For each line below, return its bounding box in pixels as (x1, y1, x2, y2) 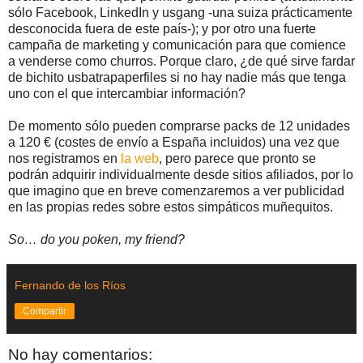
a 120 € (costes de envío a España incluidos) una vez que (8, 135, 340, 149)
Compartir (23, 305, 66, 317)
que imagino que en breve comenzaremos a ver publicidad (8, 183, 344, 198)
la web (121, 151, 159, 165)
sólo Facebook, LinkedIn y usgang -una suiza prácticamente (8, 5, 352, 19)
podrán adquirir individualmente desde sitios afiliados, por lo (8, 167, 353, 181)
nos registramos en (8, 151, 121, 165)
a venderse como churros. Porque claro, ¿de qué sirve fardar (8, 53, 355, 68)
